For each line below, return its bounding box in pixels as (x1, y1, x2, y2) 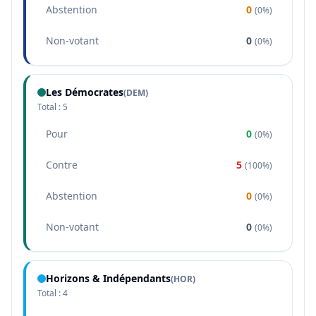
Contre (46, 158, 78, 171)
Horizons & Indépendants (46, 272, 171, 285)
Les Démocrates (46, 85, 123, 99)
